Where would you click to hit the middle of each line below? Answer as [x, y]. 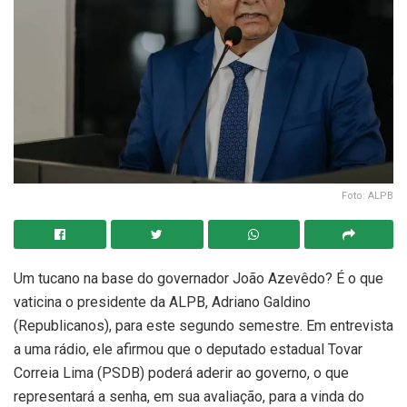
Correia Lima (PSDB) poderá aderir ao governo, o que [181, 372]
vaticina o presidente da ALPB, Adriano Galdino [162, 302]
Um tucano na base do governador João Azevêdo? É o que [199, 278]
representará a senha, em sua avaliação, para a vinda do [189, 396]
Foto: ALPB [367, 195]
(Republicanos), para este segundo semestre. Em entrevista [203, 325]
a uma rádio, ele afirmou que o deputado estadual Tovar [188, 349]
